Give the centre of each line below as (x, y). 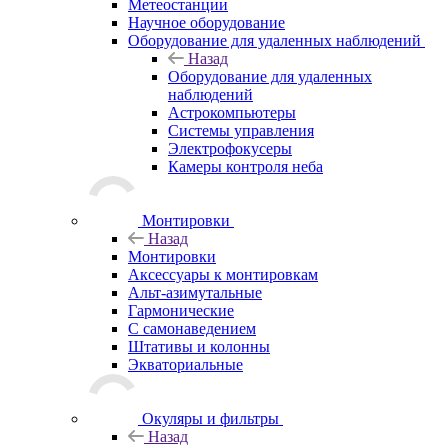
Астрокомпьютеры (232, 112)
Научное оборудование (206, 22)
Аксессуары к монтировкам (223, 274)
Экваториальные (185, 364)
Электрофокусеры (230, 148)
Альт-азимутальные (195, 292)
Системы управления (241, 130)
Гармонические (181, 310)
